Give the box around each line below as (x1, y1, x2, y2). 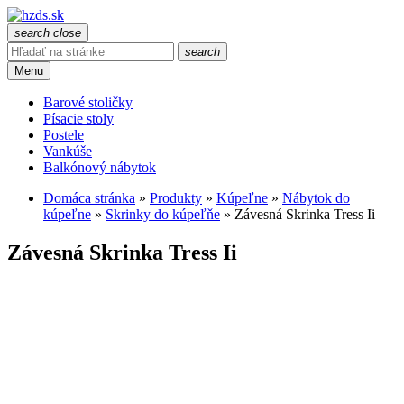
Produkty (150, 190, 202, 206)
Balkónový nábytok (43, 160, 156, 175)
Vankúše (43, 143, 92, 159)
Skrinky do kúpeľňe (106, 207, 220, 222)
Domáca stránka (43, 190, 135, 206)
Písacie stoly (43, 111, 114, 126)
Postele (43, 127, 84, 142)
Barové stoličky (43, 95, 133, 110)
